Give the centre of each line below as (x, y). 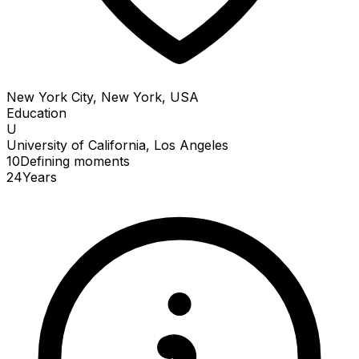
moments (102, 161)
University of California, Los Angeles (117, 145)
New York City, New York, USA (103, 97)
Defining (47, 161)
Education (36, 113)
